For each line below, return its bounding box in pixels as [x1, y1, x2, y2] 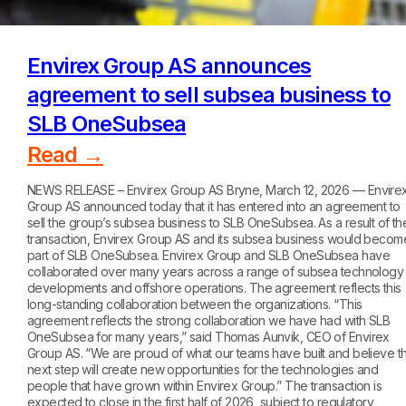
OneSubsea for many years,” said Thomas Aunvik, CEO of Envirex [27, 328, 390, 344]
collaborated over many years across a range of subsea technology [27, 263, 404, 279]
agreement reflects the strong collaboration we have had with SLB [27, 312, 391, 328]
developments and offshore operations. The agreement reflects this [27, 279, 401, 295]
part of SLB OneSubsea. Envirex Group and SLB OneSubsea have [27, 246, 390, 263]
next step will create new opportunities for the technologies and [27, 361, 379, 377]
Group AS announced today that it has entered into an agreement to [27, 198, 401, 214]
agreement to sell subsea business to [27, 81, 391, 108]
